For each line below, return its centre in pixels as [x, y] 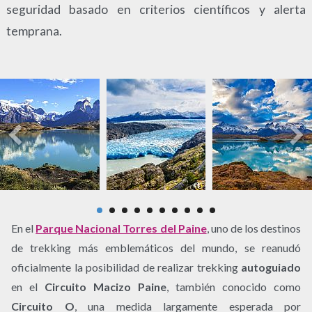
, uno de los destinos [254, 228]
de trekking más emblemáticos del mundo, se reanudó [156, 247]
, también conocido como [234, 286]
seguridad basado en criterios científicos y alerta [156, 9]
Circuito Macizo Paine [106, 286]
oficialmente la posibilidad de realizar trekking [126, 267]
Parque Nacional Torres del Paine [121, 228]
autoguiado [271, 267]
